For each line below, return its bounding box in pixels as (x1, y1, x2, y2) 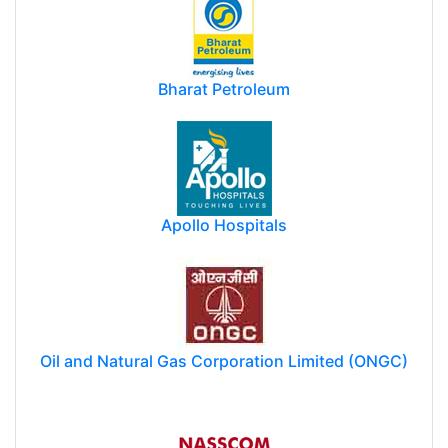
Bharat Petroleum (158, 79, 290, 100)
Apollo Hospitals (161, 215, 287, 236)
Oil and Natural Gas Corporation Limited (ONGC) (40, 351, 408, 372)
